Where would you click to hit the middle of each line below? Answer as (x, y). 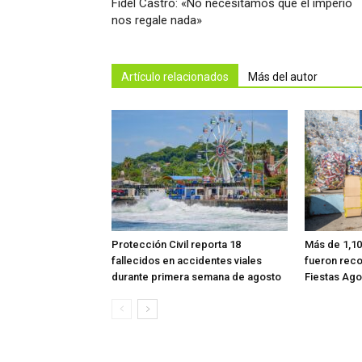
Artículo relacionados (175, 76)
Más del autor (283, 76)
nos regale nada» (157, 20)
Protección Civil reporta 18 (176, 244)
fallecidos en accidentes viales (187, 260)
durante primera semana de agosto (196, 276)
